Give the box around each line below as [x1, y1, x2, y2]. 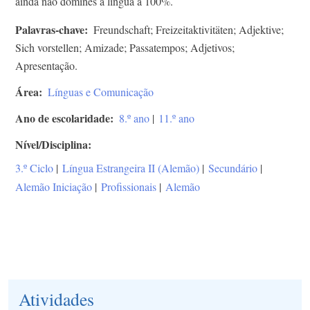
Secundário [208, 161, 257, 176]
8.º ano [119, 111, 149, 126]
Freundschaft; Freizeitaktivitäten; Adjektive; [93, 22, 284, 37]
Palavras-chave [15, 21, 84, 38]
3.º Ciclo [15, 161, 53, 176]
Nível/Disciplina [15, 136, 88, 153]
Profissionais [101, 179, 156, 194]
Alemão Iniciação [15, 179, 92, 194]
